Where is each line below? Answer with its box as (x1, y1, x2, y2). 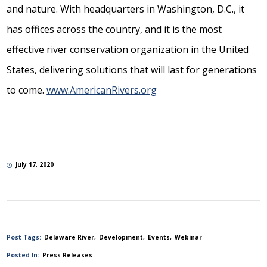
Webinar (175, 232, 203, 241)
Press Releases (42, 250, 93, 259)
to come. (7, 83, 47, 97)
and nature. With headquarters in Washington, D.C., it (7, 2, 245, 16)
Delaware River (44, 232, 95, 241)
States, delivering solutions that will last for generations (7, 63, 257, 77)
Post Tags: (7, 232, 42, 241)
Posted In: (7, 250, 40, 259)
